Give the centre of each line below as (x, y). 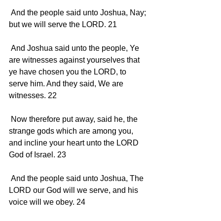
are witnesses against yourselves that (75, 60)
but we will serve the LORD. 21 (64, 24)
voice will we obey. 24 (48, 202)
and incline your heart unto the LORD (75, 143)
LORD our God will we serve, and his (74, 190)
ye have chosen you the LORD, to (69, 72)
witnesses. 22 (34, 95)
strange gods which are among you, (72, 131)
